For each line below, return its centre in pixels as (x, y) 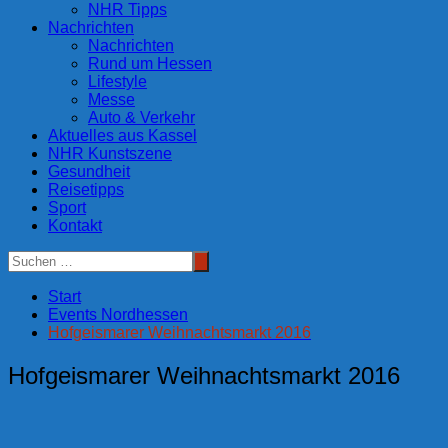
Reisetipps (86, 189)
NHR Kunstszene (110, 153)
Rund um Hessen (150, 63)
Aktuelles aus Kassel (122, 135)
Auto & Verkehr (141, 117)
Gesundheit (89, 171)
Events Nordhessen (118, 314)
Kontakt (75, 225)
